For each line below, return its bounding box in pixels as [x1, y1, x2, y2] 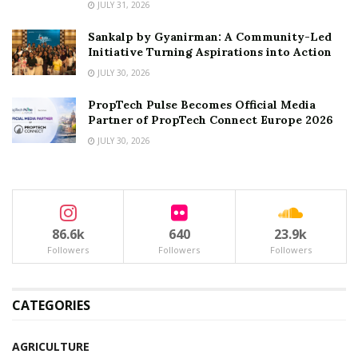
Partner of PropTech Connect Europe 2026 [88, 112, 333, 127]
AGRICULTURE [12, 338, 89, 354]
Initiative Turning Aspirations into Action [88, 44, 332, 59]
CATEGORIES [12, 296, 90, 314]
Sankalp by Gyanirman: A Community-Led [88, 29, 332, 44]
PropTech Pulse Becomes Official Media [88, 97, 316, 112]
